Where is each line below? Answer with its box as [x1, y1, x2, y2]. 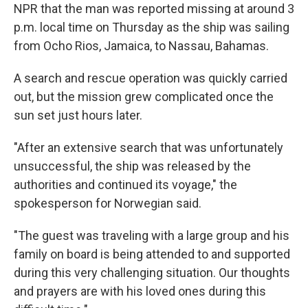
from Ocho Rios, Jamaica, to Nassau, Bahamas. [14, 38, 269, 53]
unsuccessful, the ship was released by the [14, 159, 251, 173]
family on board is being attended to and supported [14, 247, 290, 261]
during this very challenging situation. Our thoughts [14, 265, 290, 280]
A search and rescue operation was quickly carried [14, 71, 287, 85]
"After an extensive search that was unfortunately [14, 140, 283, 155]
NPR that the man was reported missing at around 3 [14, 1, 294, 16]
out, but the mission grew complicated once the [14, 89, 274, 104]
